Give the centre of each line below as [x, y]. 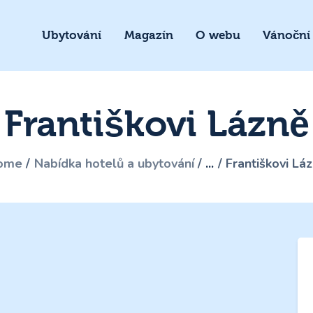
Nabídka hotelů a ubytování [114, 163]
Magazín [148, 35]
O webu [218, 35]
